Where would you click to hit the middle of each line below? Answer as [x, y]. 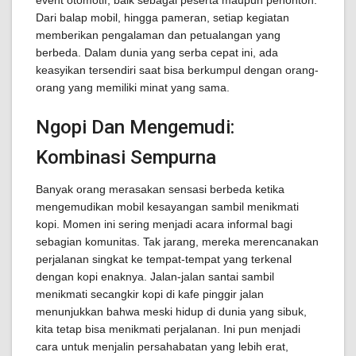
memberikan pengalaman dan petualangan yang [158, 35]
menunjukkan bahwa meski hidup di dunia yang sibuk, [171, 311]
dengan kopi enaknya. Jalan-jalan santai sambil [155, 277]
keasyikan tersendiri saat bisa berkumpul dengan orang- [177, 70]
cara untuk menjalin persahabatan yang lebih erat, [162, 346]
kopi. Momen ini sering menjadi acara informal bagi [164, 224]
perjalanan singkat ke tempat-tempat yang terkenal [164, 259]
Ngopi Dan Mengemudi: [135, 127]
